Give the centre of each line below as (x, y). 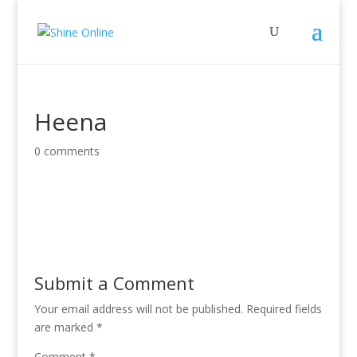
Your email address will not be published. (138, 309)
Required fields (284, 309)
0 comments (67, 151)
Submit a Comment (114, 283)
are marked (65, 327)
